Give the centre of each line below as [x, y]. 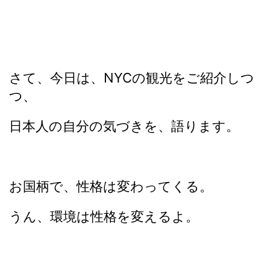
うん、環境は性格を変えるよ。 [104, 216]
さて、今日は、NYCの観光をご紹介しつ [132, 78]
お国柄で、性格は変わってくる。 [111, 186]
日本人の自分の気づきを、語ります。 [124, 126]
